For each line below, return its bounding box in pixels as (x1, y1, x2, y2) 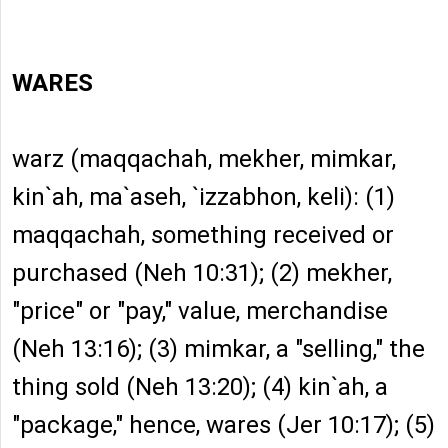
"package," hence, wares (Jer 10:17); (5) (12, 411, 435, 440)
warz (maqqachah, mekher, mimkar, (12, 145, 396, 174)
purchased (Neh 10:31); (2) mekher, (12, 259, 392, 288)
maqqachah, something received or (12, 221, 394, 250)
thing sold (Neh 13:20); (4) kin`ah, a (12, 373, 388, 402)
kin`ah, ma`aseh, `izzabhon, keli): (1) (12, 183, 395, 212)
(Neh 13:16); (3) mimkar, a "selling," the (12, 335, 425, 364)
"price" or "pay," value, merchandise (12, 297, 388, 326)
